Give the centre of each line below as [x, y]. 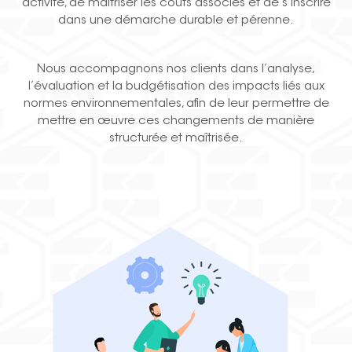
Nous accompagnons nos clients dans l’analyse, [176, 70]
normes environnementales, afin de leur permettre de [176, 104]
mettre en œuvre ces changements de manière [176, 122]
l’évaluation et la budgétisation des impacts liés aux [176, 87]
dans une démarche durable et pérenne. [176, 21]
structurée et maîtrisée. [176, 139]
